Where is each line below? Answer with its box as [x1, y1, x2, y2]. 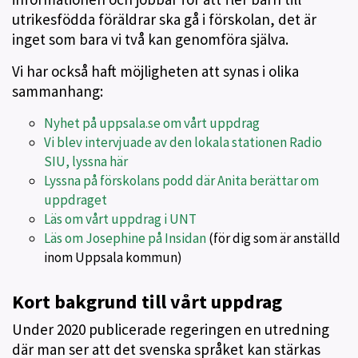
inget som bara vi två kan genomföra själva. [12, 29, 292, 49]
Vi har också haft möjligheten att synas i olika [12, 61, 299, 81]
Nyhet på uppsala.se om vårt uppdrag [44, 113, 260, 132]
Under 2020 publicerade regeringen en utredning [12, 319, 329, 339]
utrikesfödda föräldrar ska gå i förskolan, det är [12, 9, 316, 29]
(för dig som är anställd [206, 229, 340, 247]
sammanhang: [12, 81, 103, 101]
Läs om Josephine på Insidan [44, 229, 206, 247]
